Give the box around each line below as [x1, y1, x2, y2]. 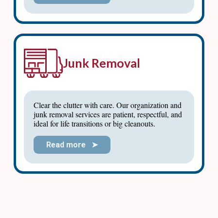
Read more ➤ [46, 140, 98, 150]
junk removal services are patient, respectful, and [34, 109, 182, 119]
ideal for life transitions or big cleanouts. [34, 118, 155, 128]
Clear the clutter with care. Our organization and [34, 99, 182, 110]
